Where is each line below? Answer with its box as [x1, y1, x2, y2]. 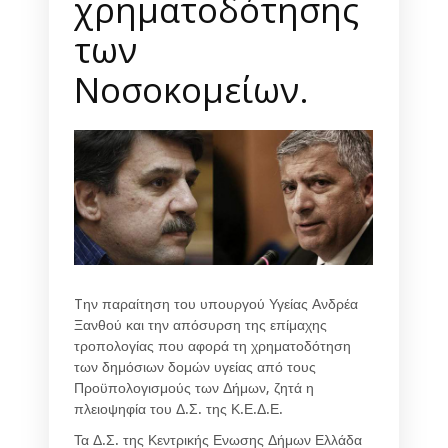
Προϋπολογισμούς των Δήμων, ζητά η [74, 380, 314, 397]
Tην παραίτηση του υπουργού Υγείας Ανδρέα [74, 296, 358, 313]
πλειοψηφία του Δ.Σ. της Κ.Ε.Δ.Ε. [74, 401, 283, 418]
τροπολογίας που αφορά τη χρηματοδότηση [74, 338, 351, 355]
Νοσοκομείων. [74, 65, 309, 113]
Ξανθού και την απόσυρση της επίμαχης [74, 317, 327, 334]
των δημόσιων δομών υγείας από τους [74, 359, 316, 376]
